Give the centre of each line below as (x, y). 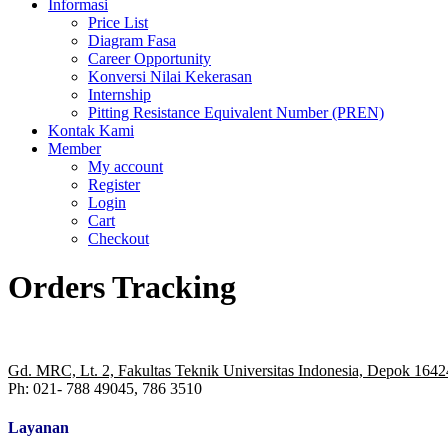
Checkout (118, 238)
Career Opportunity (149, 58)
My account (125, 166)
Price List (118, 22)
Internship (119, 94)
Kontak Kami (91, 130)
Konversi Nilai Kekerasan (170, 76)
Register (114, 184)
